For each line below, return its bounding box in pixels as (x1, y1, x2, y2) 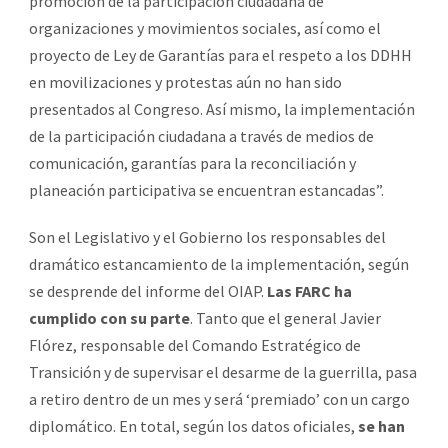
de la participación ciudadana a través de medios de (29, 125, 374, 146)
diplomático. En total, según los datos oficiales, (29, 415, 358, 436)
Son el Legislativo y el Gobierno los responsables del (29, 226, 386, 247)
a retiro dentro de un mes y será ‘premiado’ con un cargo (29, 388, 410, 409)
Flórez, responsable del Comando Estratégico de (29, 334, 361, 355)
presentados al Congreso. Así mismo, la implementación (29, 98, 415, 119)
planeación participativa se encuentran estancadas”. (29, 179, 384, 200)
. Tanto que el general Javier (190, 307, 381, 328)
